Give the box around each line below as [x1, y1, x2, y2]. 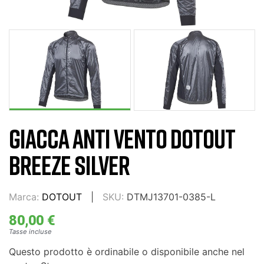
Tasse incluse [9, 227, 52, 236]
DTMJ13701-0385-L [127, 190, 216, 203]
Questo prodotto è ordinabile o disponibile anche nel [9, 245, 245, 258]
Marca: [9, 190, 39, 203]
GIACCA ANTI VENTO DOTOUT [9, 123, 235, 155]
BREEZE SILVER [9, 149, 130, 181]
